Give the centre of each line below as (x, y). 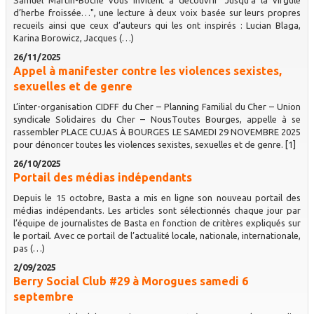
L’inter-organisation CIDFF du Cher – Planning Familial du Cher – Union (157, 106)
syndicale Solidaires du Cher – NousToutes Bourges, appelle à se (157, 119)
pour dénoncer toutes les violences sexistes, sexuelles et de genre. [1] (155, 144)
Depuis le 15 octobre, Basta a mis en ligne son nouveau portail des (157, 197)
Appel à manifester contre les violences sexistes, (148, 70)
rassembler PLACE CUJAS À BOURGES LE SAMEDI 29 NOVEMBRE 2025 (157, 131)
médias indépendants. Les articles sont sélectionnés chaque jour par (157, 210)
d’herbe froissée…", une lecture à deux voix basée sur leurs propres (157, 12)
